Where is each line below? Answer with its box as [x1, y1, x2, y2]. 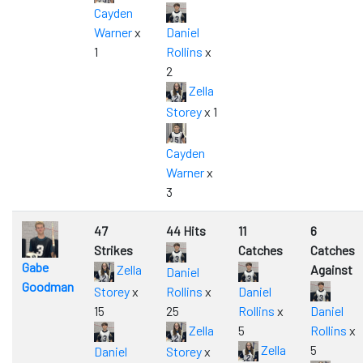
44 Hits [166, 223, 206, 239]
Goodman [22, 279, 74, 295]
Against [310, 262, 352, 278]
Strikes [94, 242, 133, 258]
